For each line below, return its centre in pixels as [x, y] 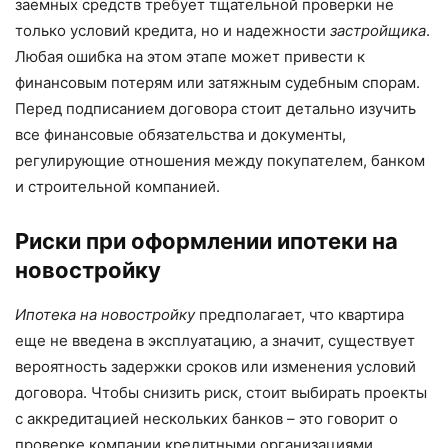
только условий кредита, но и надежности [172, 30]
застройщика [378, 30]
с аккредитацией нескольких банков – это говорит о [206, 418]
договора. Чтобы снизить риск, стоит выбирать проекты [221, 392]
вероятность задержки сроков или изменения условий [215, 366]
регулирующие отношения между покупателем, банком [220, 160]
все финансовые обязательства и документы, [180, 134]
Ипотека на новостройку [105, 314]
